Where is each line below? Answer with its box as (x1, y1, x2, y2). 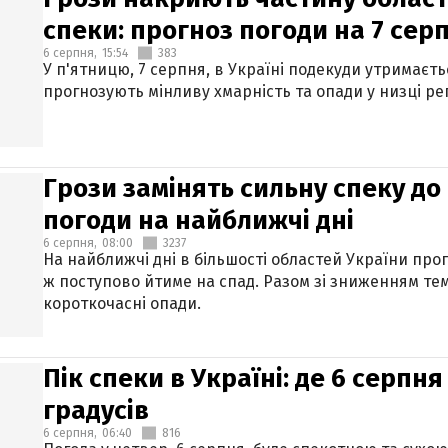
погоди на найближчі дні (43, 205, 354, 236)
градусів (43, 395, 149, 426)
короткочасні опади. (43, 294, 201, 313)
